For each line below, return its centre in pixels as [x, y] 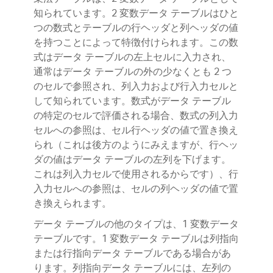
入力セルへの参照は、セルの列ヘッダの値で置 [136, 190]
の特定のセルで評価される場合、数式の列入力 [136, 116]
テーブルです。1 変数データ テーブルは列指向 [136, 239]
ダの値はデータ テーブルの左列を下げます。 [132, 160]
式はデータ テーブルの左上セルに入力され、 [132, 58]
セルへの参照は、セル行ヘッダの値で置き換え [136, 131]
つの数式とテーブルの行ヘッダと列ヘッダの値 [136, 29]
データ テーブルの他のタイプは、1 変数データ [136, 225]
